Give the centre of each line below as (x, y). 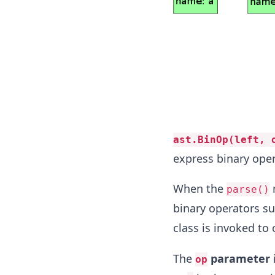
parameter (238, 258)
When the (199, 188)
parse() (248, 189)
